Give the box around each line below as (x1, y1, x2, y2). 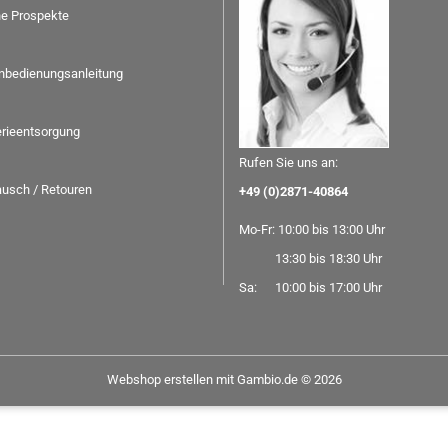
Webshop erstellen (106, 372, 213, 387)
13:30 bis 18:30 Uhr (239, 251, 382, 266)
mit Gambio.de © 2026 (212, 372, 342, 387)
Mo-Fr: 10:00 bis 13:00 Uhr (239, 222, 385, 237)
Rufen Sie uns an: (239, 155, 338, 170)
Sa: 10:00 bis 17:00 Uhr (239, 280, 382, 295)
